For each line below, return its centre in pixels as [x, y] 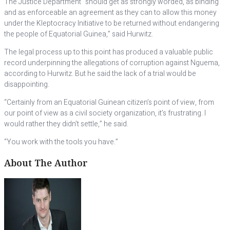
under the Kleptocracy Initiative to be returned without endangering [112, 23]
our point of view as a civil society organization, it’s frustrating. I [105, 113]
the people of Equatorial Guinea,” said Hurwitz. [79, 34]
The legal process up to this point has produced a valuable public [109, 52]
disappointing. [27, 84]
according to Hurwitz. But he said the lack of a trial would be [100, 74]
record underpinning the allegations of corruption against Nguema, [112, 63]
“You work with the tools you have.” [61, 142]
